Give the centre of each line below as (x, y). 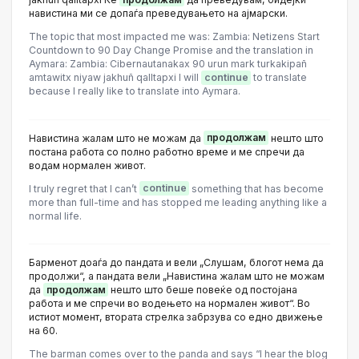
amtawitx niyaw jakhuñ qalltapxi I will (115, 78)
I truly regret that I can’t (84, 188)
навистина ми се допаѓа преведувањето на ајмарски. (158, 13)
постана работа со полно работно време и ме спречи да (167, 151)
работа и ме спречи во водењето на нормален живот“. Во (169, 303)
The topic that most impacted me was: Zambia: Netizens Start (174, 37)
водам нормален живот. (87, 165)
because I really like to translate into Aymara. (135, 91)
